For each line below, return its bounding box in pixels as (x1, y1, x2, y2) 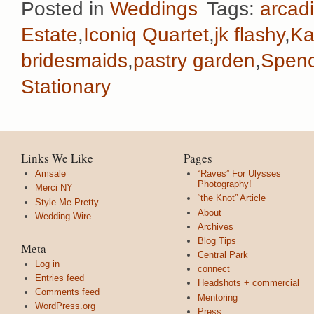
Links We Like (21, 150, 93, 167)
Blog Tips (198, 235, 236, 246)
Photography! (198, 179, 252, 190)
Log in (35, 258, 60, 269)
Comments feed (35, 287, 100, 297)
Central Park (198, 250, 248, 261)
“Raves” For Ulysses (198, 168, 281, 179)
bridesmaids (21, 50, 128, 72)
